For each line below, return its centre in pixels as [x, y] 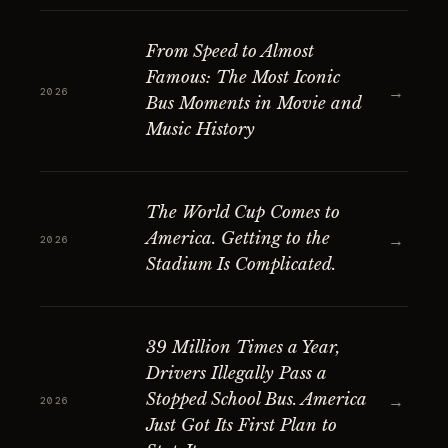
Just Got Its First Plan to [241, 425]
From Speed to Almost [230, 51]
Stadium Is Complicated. [241, 264]
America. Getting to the [238, 238]
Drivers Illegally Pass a [236, 373]
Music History [200, 129]
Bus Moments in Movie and [253, 103]
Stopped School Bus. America [256, 399]
